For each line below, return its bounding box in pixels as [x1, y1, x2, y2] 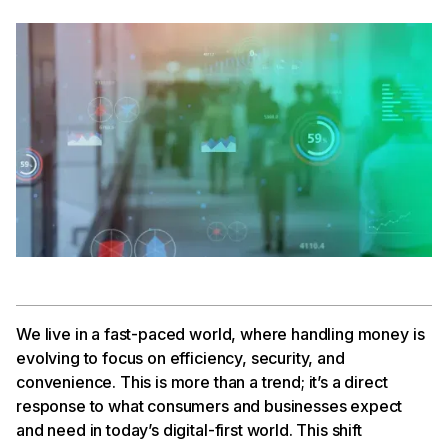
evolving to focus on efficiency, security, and [16, 347, 345, 368]
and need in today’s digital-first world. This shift [16, 419, 362, 440]
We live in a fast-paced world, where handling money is [16, 323, 425, 344]
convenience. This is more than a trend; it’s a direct [16, 371, 388, 392]
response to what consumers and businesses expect [16, 395, 403, 416]
